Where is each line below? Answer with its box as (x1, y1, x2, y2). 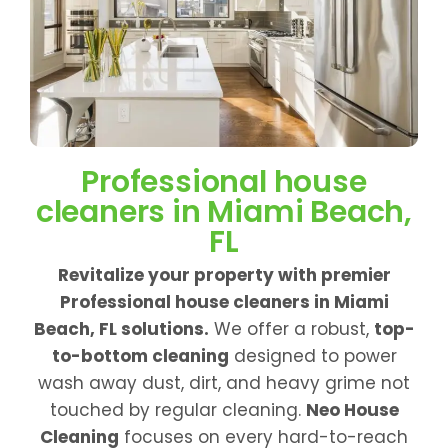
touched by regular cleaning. (49, 397, 306, 422)
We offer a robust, (208, 316, 374, 341)
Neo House (305, 397, 399, 422)
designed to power (228, 343, 397, 368)
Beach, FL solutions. (33, 316, 209, 341)
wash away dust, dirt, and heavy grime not (38, 370, 410, 395)
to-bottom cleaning (51, 343, 229, 368)
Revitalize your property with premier (57, 262, 391, 287)
